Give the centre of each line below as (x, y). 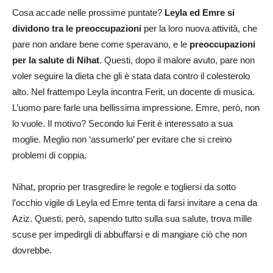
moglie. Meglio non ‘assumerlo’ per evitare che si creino (122, 140)
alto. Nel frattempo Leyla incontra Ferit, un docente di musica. (133, 92)
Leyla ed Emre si (200, 13)
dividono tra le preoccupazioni (77, 29)
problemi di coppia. (49, 155)
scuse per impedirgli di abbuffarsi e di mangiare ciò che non (129, 235)
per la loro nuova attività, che (199, 29)
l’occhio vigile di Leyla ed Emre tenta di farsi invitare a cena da (135, 203)
